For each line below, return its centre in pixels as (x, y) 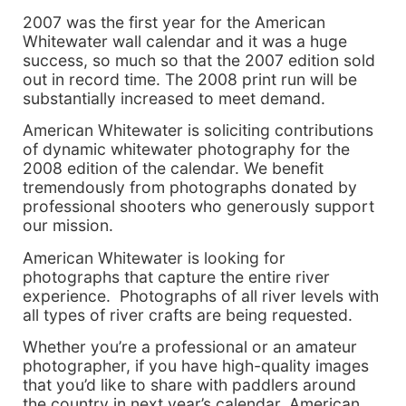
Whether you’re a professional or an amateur (190, 347)
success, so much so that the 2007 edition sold (199, 60)
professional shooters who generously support (198, 207)
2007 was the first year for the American (174, 22)
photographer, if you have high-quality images (196, 366)
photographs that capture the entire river (176, 276)
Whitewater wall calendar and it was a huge (185, 41)
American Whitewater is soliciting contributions (198, 130)
